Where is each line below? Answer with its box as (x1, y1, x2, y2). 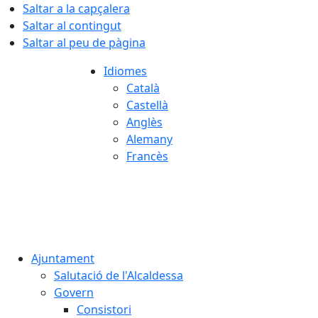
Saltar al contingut (23, 18, 121, 33)
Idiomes (104, 63, 147, 79)
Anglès (126, 114, 163, 130)
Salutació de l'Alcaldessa (54, 268, 183, 283)
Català (126, 80, 160, 96)
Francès (126, 148, 168, 164)
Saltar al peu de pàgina (23, 35, 146, 50)
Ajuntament (31, 251, 94, 266)
